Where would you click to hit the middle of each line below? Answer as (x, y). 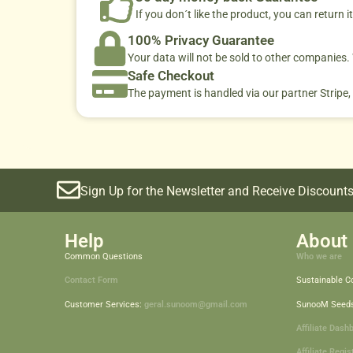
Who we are (319, 256)
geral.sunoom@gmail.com (196, 304)
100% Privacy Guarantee (201, 40)
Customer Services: (104, 304)
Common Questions (104, 256)
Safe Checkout (171, 75)
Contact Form (91, 281)
